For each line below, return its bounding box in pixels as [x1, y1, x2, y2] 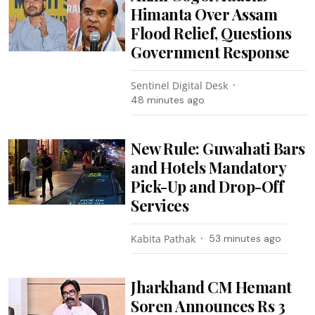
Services [131, 194, 189, 216]
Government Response [131, 41, 290, 63]
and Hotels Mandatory [131, 156, 286, 178]
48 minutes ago [131, 93, 205, 106]
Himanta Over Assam [131, 3, 278, 25]
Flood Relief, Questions [131, 22, 292, 44]
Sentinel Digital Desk [131, 78, 229, 92]
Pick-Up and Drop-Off [131, 175, 284, 197]
